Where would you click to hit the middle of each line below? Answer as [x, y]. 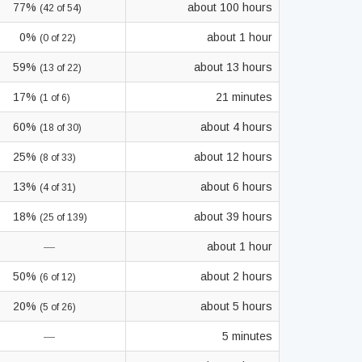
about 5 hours [236, 306]
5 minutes [247, 336]
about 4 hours [236, 127]
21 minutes [244, 97]
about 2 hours [236, 276]
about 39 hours [233, 217]
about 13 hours [233, 67]
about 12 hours [233, 157]
